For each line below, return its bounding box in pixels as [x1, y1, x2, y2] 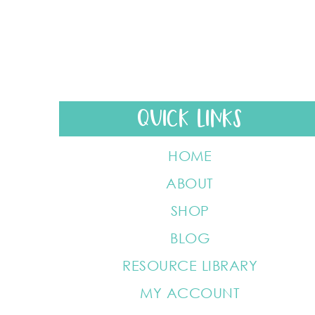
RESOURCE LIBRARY [122, 257, 257, 274]
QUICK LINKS [137, 107, 243, 133]
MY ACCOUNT [140, 284, 240, 301]
